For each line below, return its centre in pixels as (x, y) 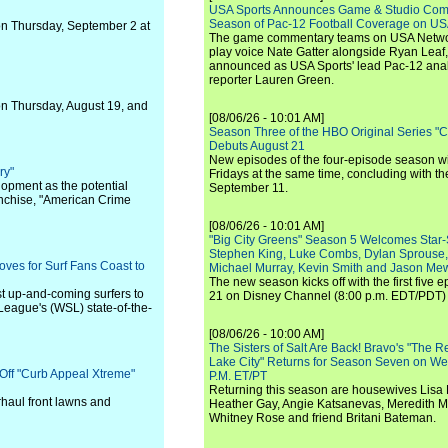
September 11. (248, 188)
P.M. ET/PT (238, 376)
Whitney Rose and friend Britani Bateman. (322, 418)
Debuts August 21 (257, 146)
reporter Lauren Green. (271, 80)
